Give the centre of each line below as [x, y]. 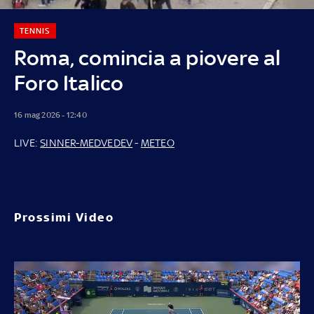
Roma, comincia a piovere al [148, 57]
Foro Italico [69, 83]
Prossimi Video [64, 217]
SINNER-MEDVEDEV [87, 142]
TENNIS [35, 30]
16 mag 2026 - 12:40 [50, 115]
